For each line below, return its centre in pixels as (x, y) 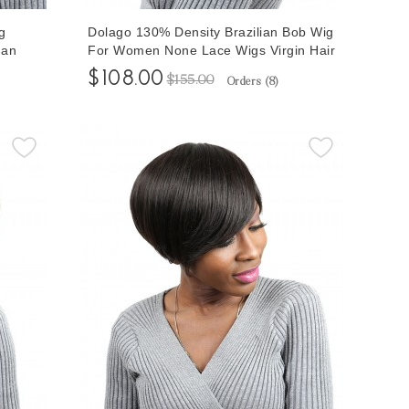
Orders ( (248, 81)
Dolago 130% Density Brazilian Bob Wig (211, 31)
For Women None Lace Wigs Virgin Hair (211, 50)
